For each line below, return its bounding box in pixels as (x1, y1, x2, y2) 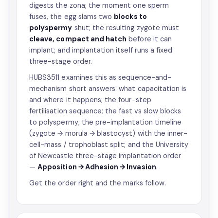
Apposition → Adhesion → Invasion (37, 163, 156, 171)
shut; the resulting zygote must (72, 23, 180, 32)
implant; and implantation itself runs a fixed (29, 46, 173, 54)
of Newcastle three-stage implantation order (29, 151, 182, 160)
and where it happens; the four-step (29, 95, 151, 104)
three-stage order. (29, 57, 92, 66)
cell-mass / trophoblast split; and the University (29, 140, 189, 149)
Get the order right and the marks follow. (29, 179, 166, 187)
